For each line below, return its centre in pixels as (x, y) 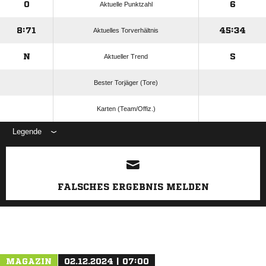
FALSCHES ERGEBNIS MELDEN (133, 187)
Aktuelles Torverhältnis (126, 30)
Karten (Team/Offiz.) (126, 109)
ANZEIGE (133, 146)
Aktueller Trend (126, 56)
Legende (27, 132)
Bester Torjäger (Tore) (126, 83)
